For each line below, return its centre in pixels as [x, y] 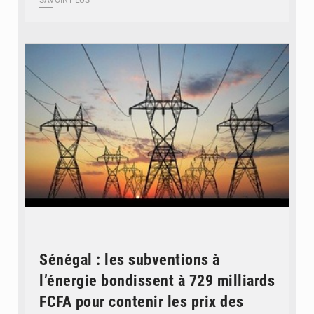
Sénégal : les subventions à [130, 260]
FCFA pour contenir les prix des [142, 302]
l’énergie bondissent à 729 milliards [157, 281]
